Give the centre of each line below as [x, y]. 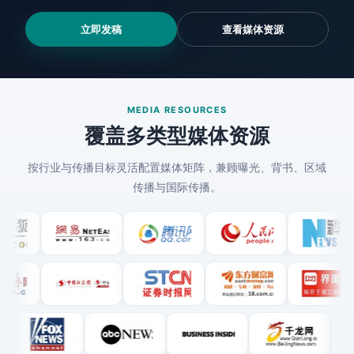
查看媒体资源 [253, 29]
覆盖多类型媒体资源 [177, 136]
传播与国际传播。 [177, 187]
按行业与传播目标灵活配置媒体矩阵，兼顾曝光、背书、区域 [177, 167]
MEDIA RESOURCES [177, 110]
